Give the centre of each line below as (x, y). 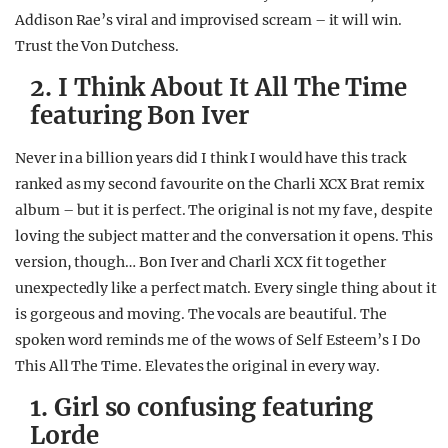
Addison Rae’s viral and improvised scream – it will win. (208, 20)
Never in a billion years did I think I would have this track (210, 158)
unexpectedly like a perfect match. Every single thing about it (226, 288)
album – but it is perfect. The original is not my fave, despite (224, 210)
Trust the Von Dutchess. (97, 46)
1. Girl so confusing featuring (202, 408)
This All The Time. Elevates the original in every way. (197, 366)
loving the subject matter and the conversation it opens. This (224, 236)
